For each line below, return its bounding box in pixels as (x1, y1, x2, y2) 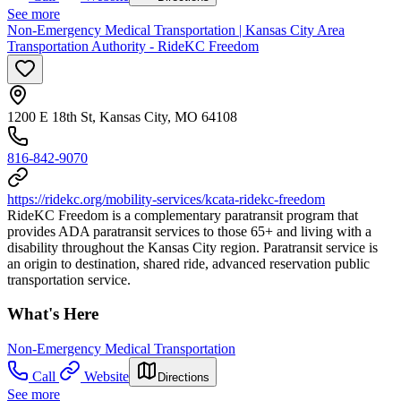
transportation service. (7, 271, 131, 287)
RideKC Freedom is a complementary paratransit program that (7, 207, 358, 223)
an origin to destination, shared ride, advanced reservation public (7, 255, 370, 271)
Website (84, 369, 129, 384)
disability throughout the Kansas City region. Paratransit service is (7, 239, 378, 255)
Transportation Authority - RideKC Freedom (7, 38, 259, 54)
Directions (158, 371, 209, 384)
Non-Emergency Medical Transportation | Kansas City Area (7, 21, 345, 38)
